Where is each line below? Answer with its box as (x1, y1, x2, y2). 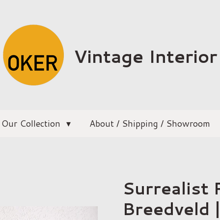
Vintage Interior (74, 43, 217, 69)
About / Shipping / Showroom (89, 117, 211, 130)
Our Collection (1, 117, 63, 130)
